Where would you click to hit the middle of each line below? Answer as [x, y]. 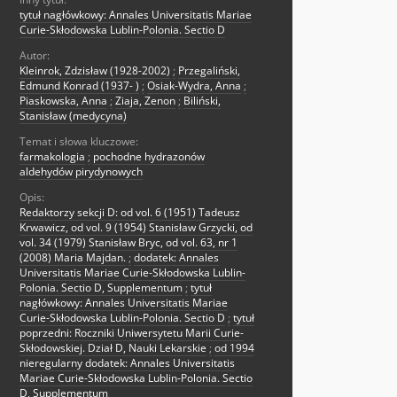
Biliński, [202, 101]
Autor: [35, 56]
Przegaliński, [209, 71]
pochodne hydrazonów [149, 157]
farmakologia [52, 157]
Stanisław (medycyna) [73, 116]
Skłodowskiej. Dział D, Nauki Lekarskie [113, 348]
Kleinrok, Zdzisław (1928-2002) [95, 71]
